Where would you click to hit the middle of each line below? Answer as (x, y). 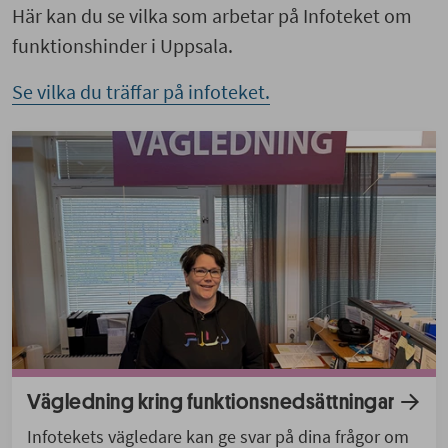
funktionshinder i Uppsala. (122, 45)
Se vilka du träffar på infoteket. (141, 91)
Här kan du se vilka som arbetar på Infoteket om (212, 15)
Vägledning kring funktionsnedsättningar (211, 402)
